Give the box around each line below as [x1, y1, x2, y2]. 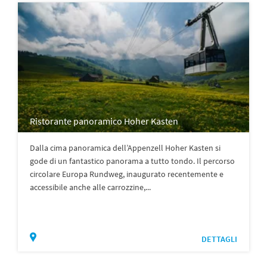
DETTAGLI [201, 234, 237, 245]
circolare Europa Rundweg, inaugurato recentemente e [30, 169, 223, 180]
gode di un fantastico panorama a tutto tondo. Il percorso [30, 156, 235, 167]
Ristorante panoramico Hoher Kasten [30, 115, 178, 128]
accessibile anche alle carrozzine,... [30, 182, 151, 193]
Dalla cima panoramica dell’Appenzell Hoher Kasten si [30, 142, 221, 154]
